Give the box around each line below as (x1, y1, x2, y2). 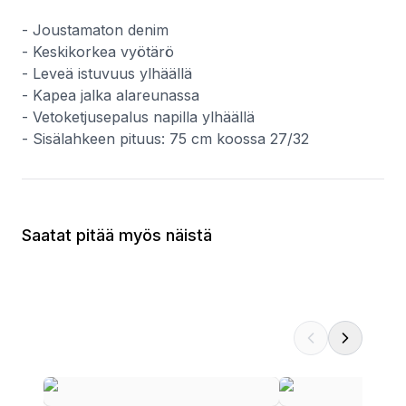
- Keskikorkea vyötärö (22, 43, 174, 61)
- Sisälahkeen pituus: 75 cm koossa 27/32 (22, 130, 309, 148)
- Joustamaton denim (22, 21, 169, 39)
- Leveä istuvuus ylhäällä (22, 64, 192, 82)
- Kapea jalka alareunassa (22, 86, 199, 104)
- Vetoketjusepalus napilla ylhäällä (22, 108, 255, 126)
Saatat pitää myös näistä (22, 226, 212, 245)
